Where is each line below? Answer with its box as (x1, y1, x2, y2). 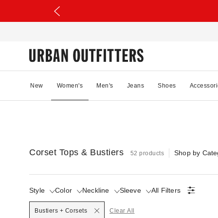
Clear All (109, 207, 135, 214)
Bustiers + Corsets (35, 207, 87, 214)
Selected (29, 190, 56, 198)
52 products (130, 149, 164, 157)
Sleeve (119, 186, 141, 194)
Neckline (82, 186, 109, 194)
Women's (56, 82, 83, 89)
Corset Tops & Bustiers (29, 147, 124, 157)
